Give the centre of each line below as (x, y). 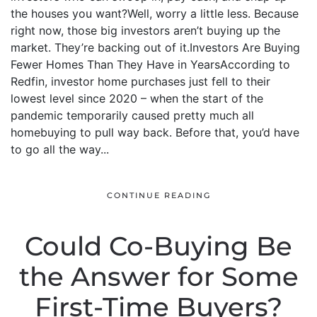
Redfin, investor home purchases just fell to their (140, 81)
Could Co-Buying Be (158, 246)
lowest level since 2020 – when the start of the (137, 98)
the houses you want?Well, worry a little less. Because (155, 13)
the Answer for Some (158, 277)
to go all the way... (60, 149)
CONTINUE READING (158, 196)
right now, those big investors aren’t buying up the (145, 30)
